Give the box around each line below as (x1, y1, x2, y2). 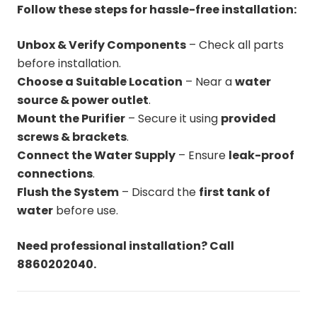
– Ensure (175, 146, 229, 163)
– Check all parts (186, 36, 284, 53)
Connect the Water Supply (17, 146, 175, 163)
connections (17, 165, 93, 182)
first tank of (199, 183, 270, 200)
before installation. (17, 54, 121, 71)
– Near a (183, 73, 235, 90)
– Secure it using (125, 110, 221, 127)
